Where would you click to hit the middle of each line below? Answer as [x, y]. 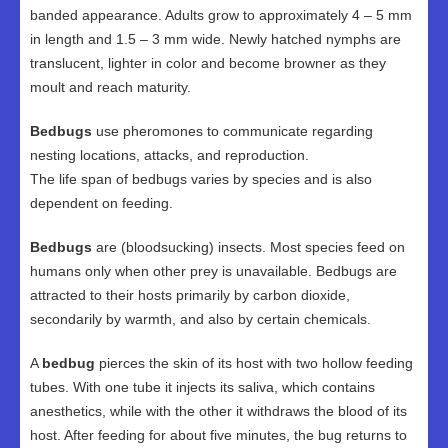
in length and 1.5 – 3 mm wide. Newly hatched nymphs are [215, 39]
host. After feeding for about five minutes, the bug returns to [218, 435]
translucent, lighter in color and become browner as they [208, 63]
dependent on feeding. [101, 203]
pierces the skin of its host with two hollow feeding [254, 363]
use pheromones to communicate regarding [232, 131]
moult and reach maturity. [110, 87]
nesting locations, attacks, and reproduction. [169, 155]
